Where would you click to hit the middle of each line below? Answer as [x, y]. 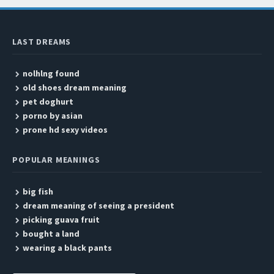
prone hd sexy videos [65, 130]
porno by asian [52, 116]
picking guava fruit [61, 220]
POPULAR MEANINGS [56, 160]
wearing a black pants [67, 248]
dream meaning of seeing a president [98, 206]
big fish [38, 191]
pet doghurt [48, 102]
